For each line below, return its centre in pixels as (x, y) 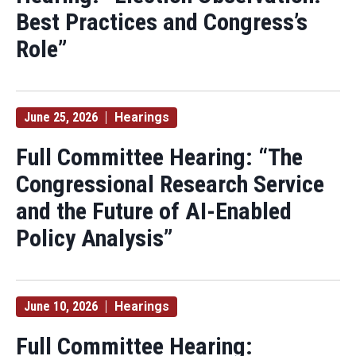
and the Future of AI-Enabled (154, 211)
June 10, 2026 (61, 306)
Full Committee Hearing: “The (159, 157)
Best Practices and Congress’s (162, 22)
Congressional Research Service (170, 184)
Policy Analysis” (95, 238)
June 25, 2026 (61, 117)
